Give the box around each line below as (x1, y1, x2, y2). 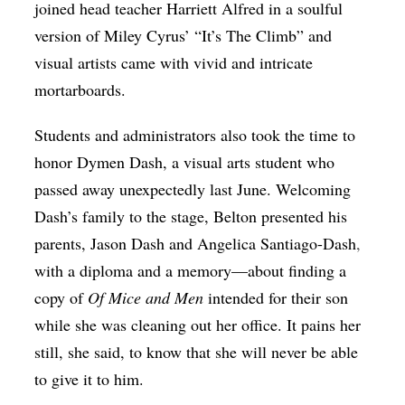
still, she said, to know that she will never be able (34, 341, 359, 363)
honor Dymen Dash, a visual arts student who (34, 151, 335, 174)
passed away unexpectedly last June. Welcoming (34, 178, 352, 201)
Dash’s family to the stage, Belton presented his (34, 205, 348, 228)
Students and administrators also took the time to (34, 124, 356, 146)
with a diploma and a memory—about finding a (34, 259, 347, 282)
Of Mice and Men (88, 287, 209, 309)
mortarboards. (34, 79, 132, 101)
